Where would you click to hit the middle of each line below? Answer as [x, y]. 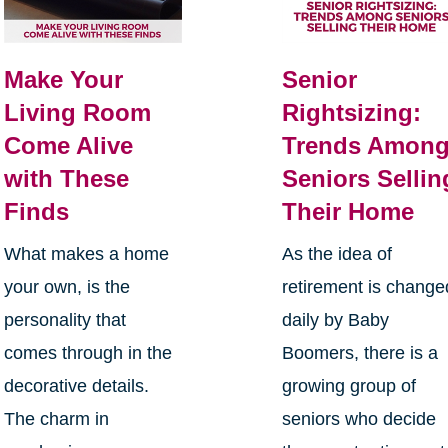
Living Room [77, 112]
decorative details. [76, 385]
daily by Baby [336, 319]
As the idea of [337, 253]
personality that [64, 319]
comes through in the [87, 352]
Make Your [63, 79]
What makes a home [86, 253]
